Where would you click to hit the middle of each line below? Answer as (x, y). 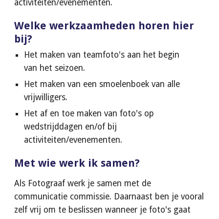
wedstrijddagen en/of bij (71, 127)
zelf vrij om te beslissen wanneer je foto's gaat (103, 210)
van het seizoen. (55, 68)
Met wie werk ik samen (75, 163)
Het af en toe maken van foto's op (89, 113)
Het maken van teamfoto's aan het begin (102, 55)
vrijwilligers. (46, 97)
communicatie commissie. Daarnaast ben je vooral (109, 197)
